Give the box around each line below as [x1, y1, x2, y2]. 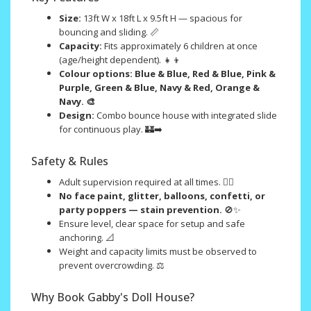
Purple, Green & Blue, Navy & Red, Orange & [59, 81, 260, 94]
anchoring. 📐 [59, 230, 115, 244]
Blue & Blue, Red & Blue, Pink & [135, 67, 276, 80]
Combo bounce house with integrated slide [94, 108, 277, 121]
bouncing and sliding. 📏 [59, 25, 159, 38]
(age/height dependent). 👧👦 [59, 53, 181, 66]
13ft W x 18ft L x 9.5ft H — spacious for [83, 11, 242, 24]
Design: [59, 108, 94, 121]
